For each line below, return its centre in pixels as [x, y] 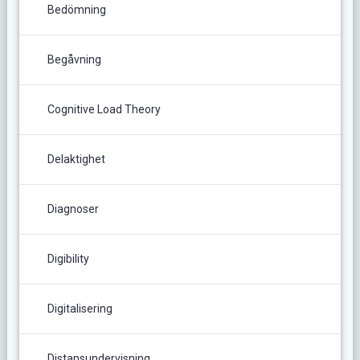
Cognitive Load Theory [104, 109]
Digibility [68, 258]
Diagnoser [73, 209]
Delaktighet [76, 159]
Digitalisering [80, 308]
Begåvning [74, 59]
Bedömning [76, 9]
